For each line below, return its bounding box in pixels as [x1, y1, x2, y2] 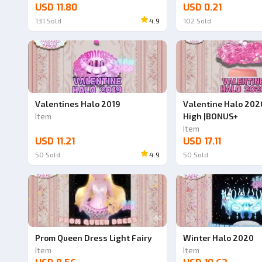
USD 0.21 [182, 1, 222, 13]
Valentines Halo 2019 [35, 99, 120, 109]
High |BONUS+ [182, 111, 238, 121]
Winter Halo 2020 [182, 233, 254, 243]
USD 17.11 [182, 135, 221, 147]
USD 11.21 [35, 135, 75, 147]
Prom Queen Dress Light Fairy [35, 233, 152, 243]
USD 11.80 [35, 1, 77, 13]
